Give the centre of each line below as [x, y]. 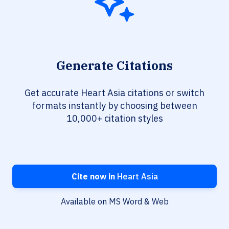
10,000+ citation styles [114, 119]
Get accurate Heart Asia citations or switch [114, 93]
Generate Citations [114, 66]
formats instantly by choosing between [114, 106]
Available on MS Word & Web [114, 202]
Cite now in [93, 177]
